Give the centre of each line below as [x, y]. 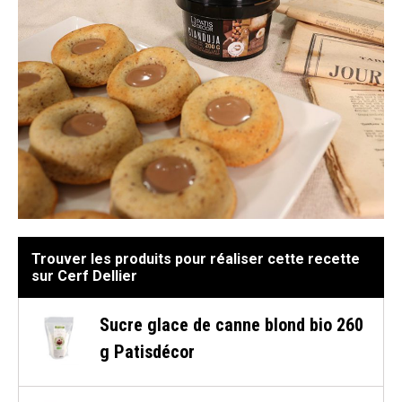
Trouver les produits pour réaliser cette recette [196, 258]
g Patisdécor [147, 351]
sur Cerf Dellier [84, 275]
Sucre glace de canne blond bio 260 [231, 324]
